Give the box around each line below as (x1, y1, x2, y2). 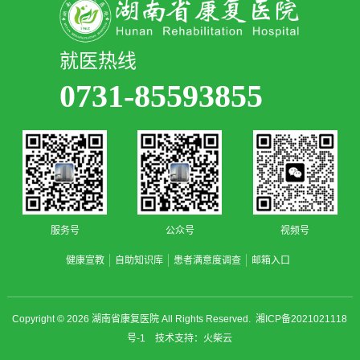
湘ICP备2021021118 (256, 313, 348, 325)
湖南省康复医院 (92, 313, 160, 325)
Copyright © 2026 (12, 313, 92, 325)
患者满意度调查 (173, 255, 241, 267)
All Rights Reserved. (159, 313, 256, 325)
